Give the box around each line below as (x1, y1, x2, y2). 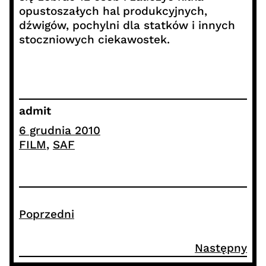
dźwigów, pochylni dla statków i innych (18, 18, 235, 33)
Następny (195, 241, 248, 255)
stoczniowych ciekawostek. (18, 33, 170, 47)
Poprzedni (18, 207, 74, 221)
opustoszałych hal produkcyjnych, (18, 4, 207, 18)
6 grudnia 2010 (18, 123, 100, 137)
